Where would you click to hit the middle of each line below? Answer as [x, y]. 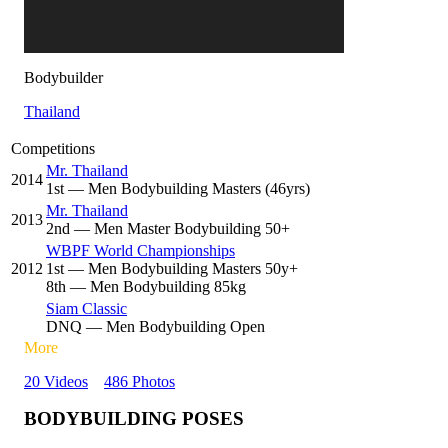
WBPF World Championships [140, 250]
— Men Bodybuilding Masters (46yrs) [187, 188]
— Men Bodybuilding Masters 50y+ [181, 268]
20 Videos [56, 381]
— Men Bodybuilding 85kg [156, 286]
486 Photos [139, 381]
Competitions [53, 148]
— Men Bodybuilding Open [173, 326]
